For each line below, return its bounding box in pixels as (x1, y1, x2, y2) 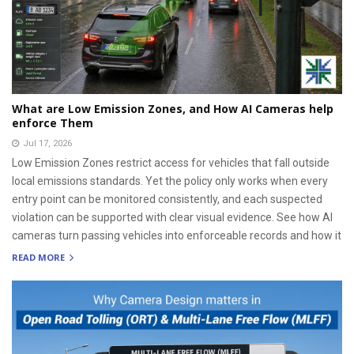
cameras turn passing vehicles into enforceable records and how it (12, 229, 341, 243)
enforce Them (12, 115, 93, 131)
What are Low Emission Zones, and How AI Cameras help (12, 101, 333, 117)
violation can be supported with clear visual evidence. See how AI (12, 211, 333, 224)
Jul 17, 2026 (23, 138, 72, 149)
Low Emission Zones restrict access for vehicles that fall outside (12, 156, 330, 170)
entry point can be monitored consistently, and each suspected (12, 193, 322, 206)
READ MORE (12, 251, 67, 264)
